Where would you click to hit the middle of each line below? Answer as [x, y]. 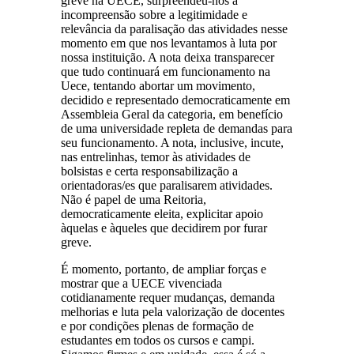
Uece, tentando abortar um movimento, [158, 85]
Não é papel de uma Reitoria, [134, 199]
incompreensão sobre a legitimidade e [154, 14]
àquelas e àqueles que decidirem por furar [164, 228]
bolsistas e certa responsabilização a [150, 171]
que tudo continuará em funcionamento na [166, 71]
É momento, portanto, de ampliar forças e [164, 269]
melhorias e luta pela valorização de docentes [173, 311]
